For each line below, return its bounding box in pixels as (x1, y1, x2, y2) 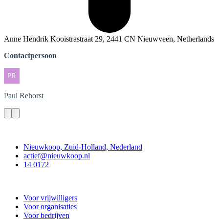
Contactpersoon (4, 51, 57, 60)
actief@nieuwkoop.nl (23, 151, 90, 160)
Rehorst (20, 91, 44, 100)
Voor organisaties (23, 202, 77, 211)
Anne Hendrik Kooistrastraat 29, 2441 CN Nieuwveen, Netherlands (4, 34, 214, 43)
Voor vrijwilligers (23, 193, 77, 202)
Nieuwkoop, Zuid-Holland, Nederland (23, 142, 142, 151)
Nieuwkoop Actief (4, 176, 63, 185)
